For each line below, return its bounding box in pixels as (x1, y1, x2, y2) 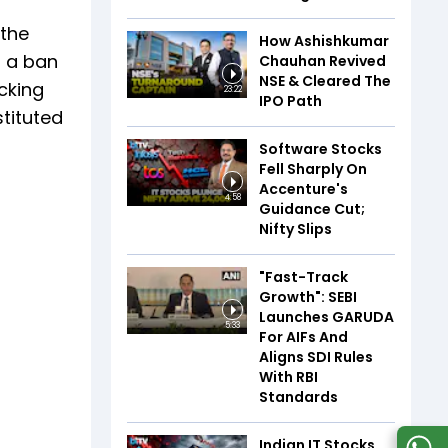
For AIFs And (259, 326, 348, 347)
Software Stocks (259, 138, 382, 159)
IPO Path (259, 90, 322, 111)
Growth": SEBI (259, 286, 357, 307)
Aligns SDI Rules (259, 346, 373, 367)
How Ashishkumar (259, 30, 389, 51)
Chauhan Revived (259, 50, 386, 71)
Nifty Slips (259, 218, 332, 239)
